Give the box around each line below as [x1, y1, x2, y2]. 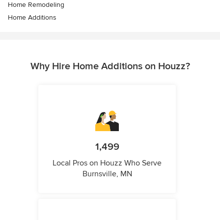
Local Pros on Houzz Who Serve [53, 158, 162, 168]
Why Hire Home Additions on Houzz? [30, 60, 190, 73]
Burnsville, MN [82, 169, 132, 179]
